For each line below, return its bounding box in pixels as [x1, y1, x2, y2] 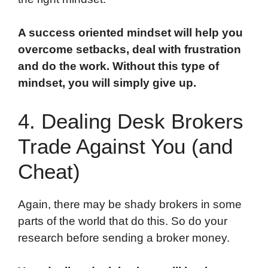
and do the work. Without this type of [18, 60, 219, 73]
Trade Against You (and [18, 134, 233, 158]
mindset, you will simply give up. [18, 77, 196, 90]
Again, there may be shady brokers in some [18, 197, 242, 211]
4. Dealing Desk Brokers [18, 109, 243, 133]
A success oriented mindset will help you [18, 26, 243, 39]
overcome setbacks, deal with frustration [18, 43, 241, 56]
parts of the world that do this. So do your [18, 214, 227, 227]
